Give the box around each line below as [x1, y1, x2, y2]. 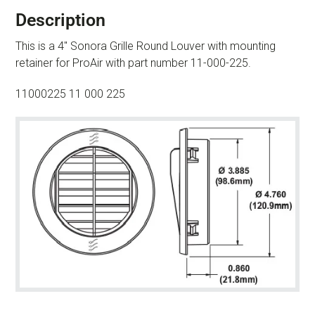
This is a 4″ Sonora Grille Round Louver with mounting [15, 39, 276, 53]
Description [15, 9, 105, 30]
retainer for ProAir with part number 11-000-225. [15, 56, 251, 70]
